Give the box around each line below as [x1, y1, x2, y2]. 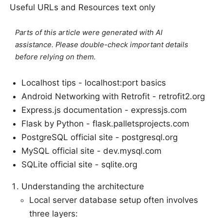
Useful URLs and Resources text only [10, 2, 155, 12]
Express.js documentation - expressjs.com [21, 105, 187, 115]
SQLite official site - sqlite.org [21, 159, 137, 169]
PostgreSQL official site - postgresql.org [21, 132, 178, 142]
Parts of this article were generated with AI [15, 28, 163, 37]
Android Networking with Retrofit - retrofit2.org [21, 91, 205, 101]
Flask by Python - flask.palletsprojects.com [21, 118, 189, 128]
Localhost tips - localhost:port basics [21, 77, 166, 88]
